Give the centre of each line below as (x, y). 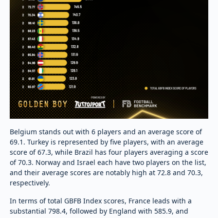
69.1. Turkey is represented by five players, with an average (107, 142)
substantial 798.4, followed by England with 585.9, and (99, 211)
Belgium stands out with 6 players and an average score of (106, 131)
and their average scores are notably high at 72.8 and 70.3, (106, 172)
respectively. (30, 182)
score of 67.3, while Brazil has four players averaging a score (109, 152)
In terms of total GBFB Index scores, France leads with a (101, 200)
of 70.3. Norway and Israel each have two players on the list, (108, 162)
